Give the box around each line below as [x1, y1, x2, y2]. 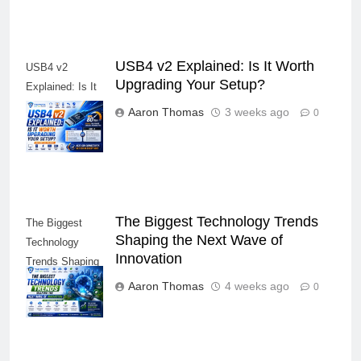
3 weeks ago [225, 105, 289, 118]
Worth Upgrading [26, 99, 103, 112]
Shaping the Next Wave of [115, 231, 283, 248]
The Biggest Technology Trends [115, 213, 318, 230]
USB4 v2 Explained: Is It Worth [115, 57, 314, 74]
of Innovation [26, 293, 86, 306]
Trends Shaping [26, 255, 99, 268]
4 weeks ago [225, 279, 289, 293]
